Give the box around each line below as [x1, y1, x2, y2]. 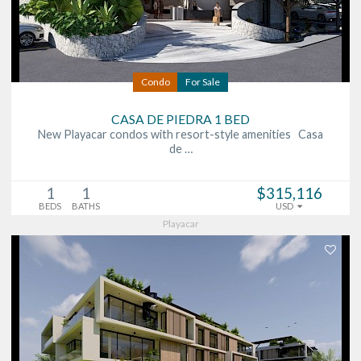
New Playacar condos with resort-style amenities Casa [38, 127, 323, 141]
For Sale [185, 75, 220, 88]
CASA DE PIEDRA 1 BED [111, 110, 250, 127]
